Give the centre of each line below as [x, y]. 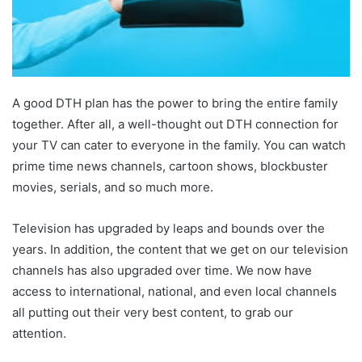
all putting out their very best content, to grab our [153, 313]
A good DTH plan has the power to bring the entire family [175, 103]
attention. [39, 334]
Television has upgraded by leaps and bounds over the [168, 229]
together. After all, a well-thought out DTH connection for [175, 124]
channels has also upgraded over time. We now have [162, 271]
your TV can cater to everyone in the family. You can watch [179, 145]
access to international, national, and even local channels [175, 292]
